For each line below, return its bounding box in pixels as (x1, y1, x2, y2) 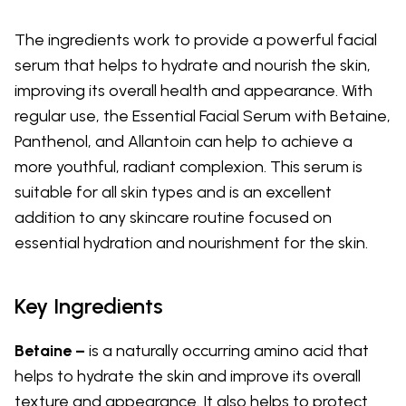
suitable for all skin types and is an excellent (14, 181, 332, 202)
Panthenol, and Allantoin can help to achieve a (14, 130, 353, 151)
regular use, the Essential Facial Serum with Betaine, (14, 105, 391, 126)
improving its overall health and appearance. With (14, 80, 372, 101)
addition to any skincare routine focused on (14, 207, 332, 227)
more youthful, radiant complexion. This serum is (14, 156, 362, 177)
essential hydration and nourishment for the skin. (14, 232, 368, 253)
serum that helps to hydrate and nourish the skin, (14, 54, 371, 75)
